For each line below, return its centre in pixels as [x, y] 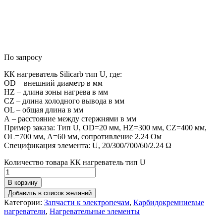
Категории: [24, 202]
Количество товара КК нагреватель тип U [75, 162]
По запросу [23, 57]
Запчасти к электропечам [87, 202]
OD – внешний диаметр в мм [53, 83]
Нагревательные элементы [95, 211]
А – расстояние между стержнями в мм [70, 119]
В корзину [23, 183]
